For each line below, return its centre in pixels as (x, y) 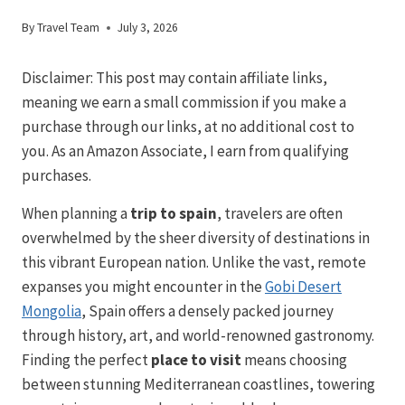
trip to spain (174, 214)
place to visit (196, 360)
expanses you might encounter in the (143, 287)
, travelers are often (280, 214)
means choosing (294, 360)
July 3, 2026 (148, 28)
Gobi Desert (303, 287)
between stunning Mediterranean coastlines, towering (198, 385)
